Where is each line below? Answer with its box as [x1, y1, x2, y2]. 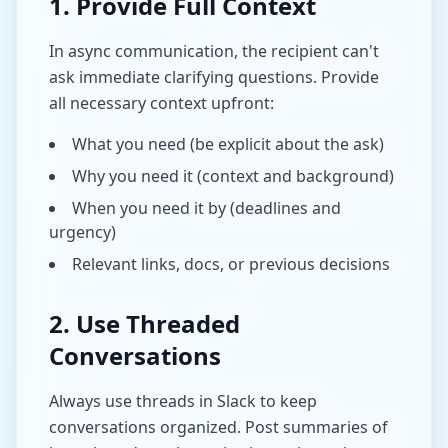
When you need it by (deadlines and [72, 197, 341, 219]
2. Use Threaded [49, 307, 240, 340]
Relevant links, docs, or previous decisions [72, 253, 390, 275]
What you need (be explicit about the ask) [72, 133, 384, 155]
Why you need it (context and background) [72, 165, 394, 187]
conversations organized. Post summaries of [49, 416, 388, 438]
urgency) [49, 221, 116, 243]
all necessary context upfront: [49, 92, 274, 114]
